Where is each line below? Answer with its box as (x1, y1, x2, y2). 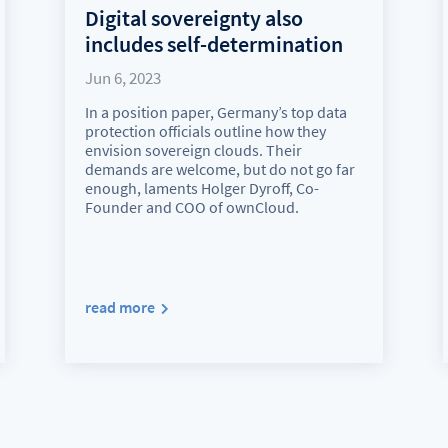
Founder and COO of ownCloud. (84, 196, 299, 217)
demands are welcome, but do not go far (84, 158, 355, 179)
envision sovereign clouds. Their (84, 139, 302, 160)
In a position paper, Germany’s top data (84, 101, 347, 122)
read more (84, 296, 155, 317)
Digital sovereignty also (84, 3, 303, 32)
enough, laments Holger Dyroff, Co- (84, 177, 319, 198)
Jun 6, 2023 (84, 66, 161, 89)
